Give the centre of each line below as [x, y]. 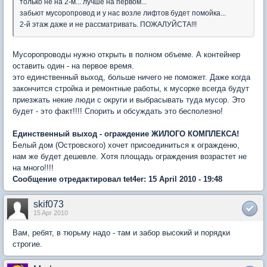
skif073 [49, 204]
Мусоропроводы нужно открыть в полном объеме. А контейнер [126, 54]
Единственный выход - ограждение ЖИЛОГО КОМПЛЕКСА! [126, 133]
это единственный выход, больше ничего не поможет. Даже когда [131, 77]
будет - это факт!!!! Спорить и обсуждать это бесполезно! [118, 111]
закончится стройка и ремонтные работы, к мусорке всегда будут [131, 88]
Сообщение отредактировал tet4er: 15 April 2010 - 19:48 [117, 179]
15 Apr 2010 [51, 212]
